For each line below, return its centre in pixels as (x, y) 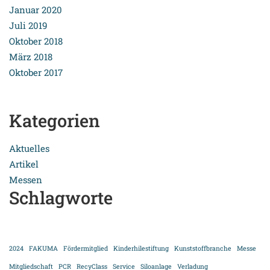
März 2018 (31, 57)
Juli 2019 (28, 26)
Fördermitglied (86, 249)
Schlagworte (61, 198)
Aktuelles (29, 149)
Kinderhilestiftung (141, 249)
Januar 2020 (36, 10)
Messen (26, 180)
